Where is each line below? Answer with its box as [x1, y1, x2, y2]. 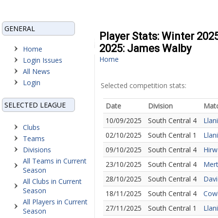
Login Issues [23, 55, 62, 65]
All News [23, 67, 50, 76]
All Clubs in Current [23, 177, 82, 186]
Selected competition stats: [101, 81, 186, 90]
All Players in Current [23, 197, 88, 206]
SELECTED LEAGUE [4, 100, 66, 109]
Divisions [23, 145, 51, 154]
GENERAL [4, 24, 35, 33]
